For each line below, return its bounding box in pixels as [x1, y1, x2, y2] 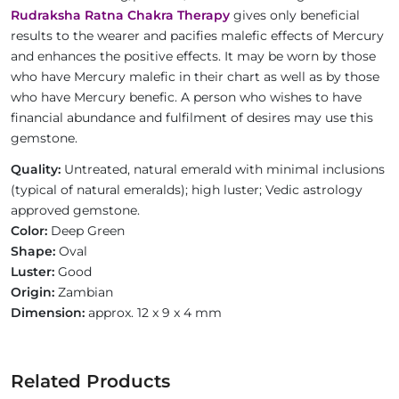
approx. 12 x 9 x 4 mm [85, 305, 222, 321]
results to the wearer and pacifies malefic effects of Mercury [11, 28, 384, 44]
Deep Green [47, 223, 128, 239]
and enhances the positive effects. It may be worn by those [11, 48, 376, 64]
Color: [11, 223, 47, 239]
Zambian [54, 284, 117, 300]
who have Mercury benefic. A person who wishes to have [11, 89, 362, 105]
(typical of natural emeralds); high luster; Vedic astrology [11, 182, 362, 198]
